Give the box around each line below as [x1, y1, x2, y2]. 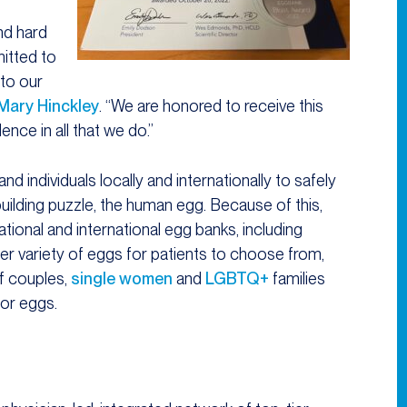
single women [71, 269, 173, 289]
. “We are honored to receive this [99, 96, 323, 116]
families [269, 269, 325, 289]
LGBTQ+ [205, 269, 269, 289]
